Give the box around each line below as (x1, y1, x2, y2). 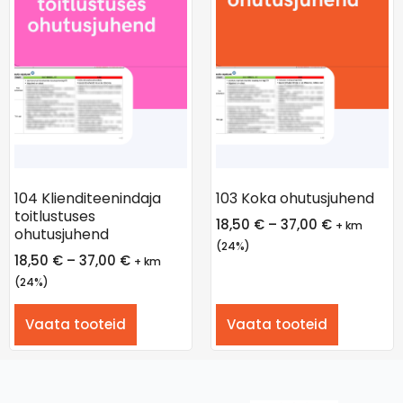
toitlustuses (14, 206, 95, 228)
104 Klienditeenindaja (14, 188, 161, 210)
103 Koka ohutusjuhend (216, 188, 374, 210)
